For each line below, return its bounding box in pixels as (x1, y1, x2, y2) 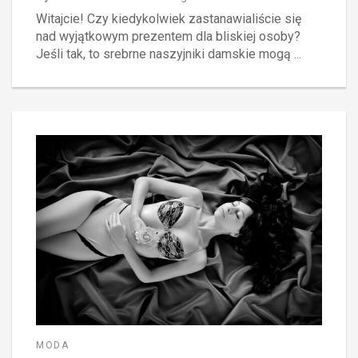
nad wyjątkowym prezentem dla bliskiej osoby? (36, 28, 300, 44)
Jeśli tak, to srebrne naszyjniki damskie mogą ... (36, 46, 301, 62)
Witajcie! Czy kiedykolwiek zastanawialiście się (36, 10, 301, 26)
